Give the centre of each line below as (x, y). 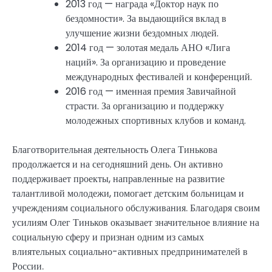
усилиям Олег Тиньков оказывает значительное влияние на (136, 223)
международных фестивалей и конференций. (159, 77)
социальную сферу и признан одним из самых (108, 237)
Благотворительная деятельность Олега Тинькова (115, 150)
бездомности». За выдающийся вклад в (146, 19)
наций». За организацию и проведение (146, 63)
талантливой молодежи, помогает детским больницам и (128, 194)
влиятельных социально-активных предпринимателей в (130, 252)
